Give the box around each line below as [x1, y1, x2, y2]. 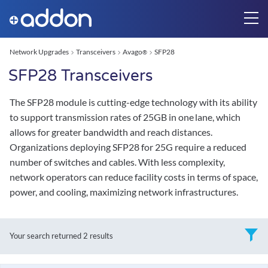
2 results [83, 231, 113, 240]
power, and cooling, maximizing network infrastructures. [10, 186, 238, 197]
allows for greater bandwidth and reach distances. [10, 126, 212, 138]
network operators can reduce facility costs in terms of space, [10, 171, 258, 182]
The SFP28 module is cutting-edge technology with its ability [10, 96, 257, 108]
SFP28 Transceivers [8, 66, 153, 85]
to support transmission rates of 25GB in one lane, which [10, 111, 240, 123]
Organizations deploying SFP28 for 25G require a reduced [10, 141, 246, 153]
